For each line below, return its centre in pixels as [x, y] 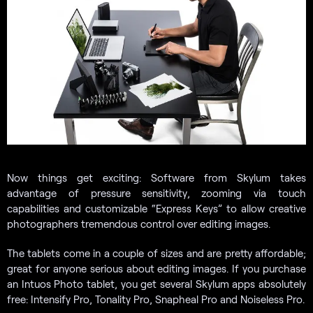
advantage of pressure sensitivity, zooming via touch [156, 193]
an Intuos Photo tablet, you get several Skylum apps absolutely [156, 284]
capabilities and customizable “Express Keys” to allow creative [156, 209]
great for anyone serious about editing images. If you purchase [156, 269]
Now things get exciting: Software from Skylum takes [156, 178]
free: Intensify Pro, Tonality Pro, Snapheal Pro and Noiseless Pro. [156, 299]
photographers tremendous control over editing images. [139, 224]
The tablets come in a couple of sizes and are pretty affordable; [156, 253]
